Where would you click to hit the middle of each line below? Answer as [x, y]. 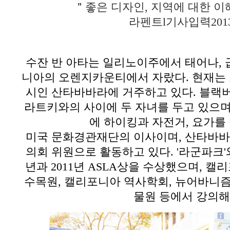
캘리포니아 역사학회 [116, 182]
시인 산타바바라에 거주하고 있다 [109, 92]
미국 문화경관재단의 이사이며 [102, 137]
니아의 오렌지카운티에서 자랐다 [103, 78]
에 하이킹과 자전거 [137, 122]
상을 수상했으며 [158, 167]
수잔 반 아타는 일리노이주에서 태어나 [122, 63]
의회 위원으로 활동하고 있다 [98, 152]
